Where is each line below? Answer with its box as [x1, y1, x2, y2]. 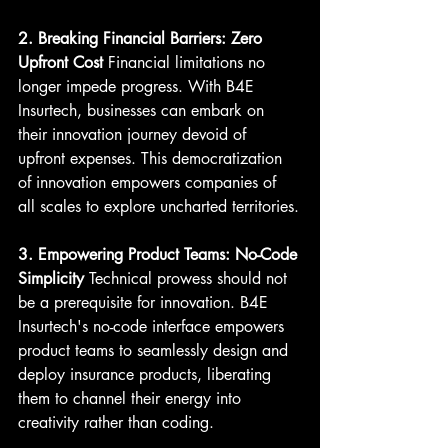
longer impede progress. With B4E [18, 75, 259, 97]
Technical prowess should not [84, 267, 292, 289]
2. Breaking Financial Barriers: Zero [18, 27, 267, 49]
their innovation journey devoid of [18, 123, 251, 145]
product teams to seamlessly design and [18, 339, 293, 361]
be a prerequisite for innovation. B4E [18, 291, 273, 313]
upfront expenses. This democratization [18, 147, 287, 169]
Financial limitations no [103, 51, 270, 73]
